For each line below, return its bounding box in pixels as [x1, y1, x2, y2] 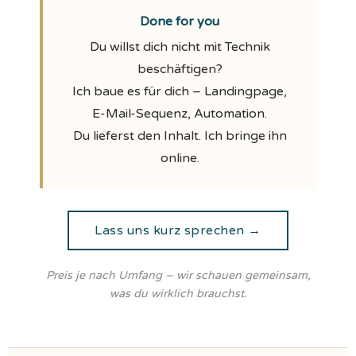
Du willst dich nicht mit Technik [89, 39, 270, 55]
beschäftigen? [137, 61, 222, 77]
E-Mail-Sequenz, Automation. [92, 106, 267, 122]
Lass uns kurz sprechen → [95, 222, 261, 238]
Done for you [140, 14, 219, 29]
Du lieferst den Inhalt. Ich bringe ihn [72, 128, 287, 144]
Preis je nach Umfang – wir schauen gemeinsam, [45, 269, 311, 282]
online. [160, 150, 199, 166]
